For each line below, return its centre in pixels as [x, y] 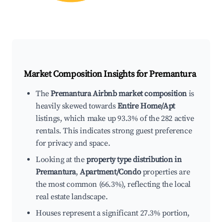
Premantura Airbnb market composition [119, 94]
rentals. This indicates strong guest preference [114, 131]
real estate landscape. [72, 197]
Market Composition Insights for [87, 74]
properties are [166, 172]
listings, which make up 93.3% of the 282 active [115, 119]
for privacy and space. [73, 143]
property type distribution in [134, 160]
